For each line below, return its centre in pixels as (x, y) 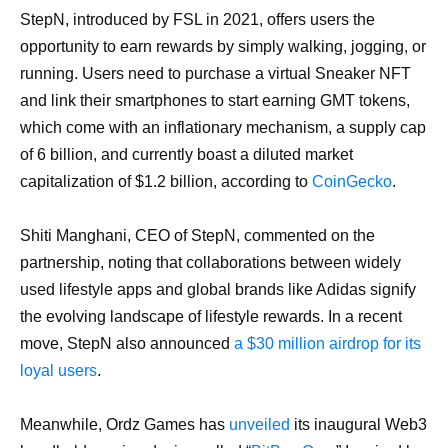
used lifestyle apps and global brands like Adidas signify (218, 290)
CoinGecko (352, 181)
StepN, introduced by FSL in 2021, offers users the (197, 19)
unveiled (259, 425)
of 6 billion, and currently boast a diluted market (186, 154)
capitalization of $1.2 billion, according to (166, 181)
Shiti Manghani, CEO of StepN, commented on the (197, 236)
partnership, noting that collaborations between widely (210, 263)
